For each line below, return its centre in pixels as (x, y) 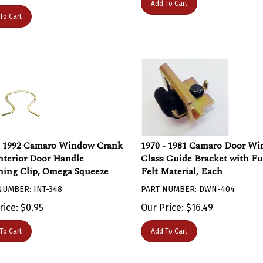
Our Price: (162, 202)
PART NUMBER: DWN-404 (188, 183)
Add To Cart (169, 225)
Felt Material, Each (181, 166)
